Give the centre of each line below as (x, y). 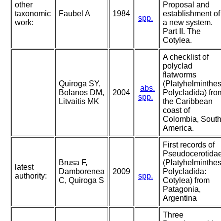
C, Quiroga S (81, 181)
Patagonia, (182, 189)
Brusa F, (73, 163)
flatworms (180, 75)
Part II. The (182, 32)
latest (24, 167)
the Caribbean (188, 102)
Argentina (180, 198)
